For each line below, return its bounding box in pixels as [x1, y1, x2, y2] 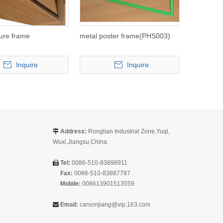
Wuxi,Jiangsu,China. [53, 138, 109, 146]
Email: [60, 201, 78, 209]
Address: [59, 128, 87, 135]
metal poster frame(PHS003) [79, 32, 170, 40]
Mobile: [60, 180, 81, 188]
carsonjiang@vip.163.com [80, 201, 150, 209]
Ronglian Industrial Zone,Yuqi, [87, 128, 170, 135]
